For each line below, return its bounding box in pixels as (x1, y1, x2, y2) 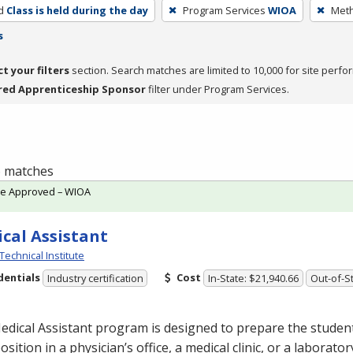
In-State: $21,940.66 (208, 271, 299, 286)
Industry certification (46, 271, 143, 286)
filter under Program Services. (146, 81, 289, 96)
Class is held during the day (6, 2, 148, 17)
